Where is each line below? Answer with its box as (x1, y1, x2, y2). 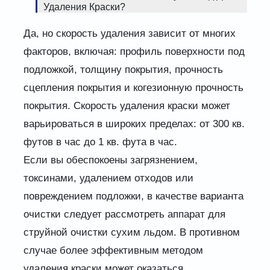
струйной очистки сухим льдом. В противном (23, 227, 240, 239)
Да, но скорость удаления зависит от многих (23, 28, 236, 40)
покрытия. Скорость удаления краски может (23, 100, 230, 112)
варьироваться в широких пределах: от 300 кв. (23, 118, 245, 130)
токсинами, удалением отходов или (23, 172, 193, 184)
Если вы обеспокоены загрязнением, (23, 154, 198, 166)
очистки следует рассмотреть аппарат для (23, 209, 225, 221)
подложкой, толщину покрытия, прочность (23, 64, 223, 76)
